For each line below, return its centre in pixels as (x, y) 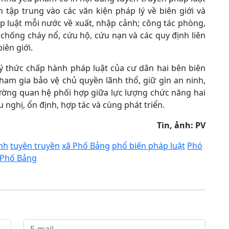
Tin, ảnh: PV (181, 125)
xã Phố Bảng (86, 146)
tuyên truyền (35, 146)
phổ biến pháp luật (148, 146)
